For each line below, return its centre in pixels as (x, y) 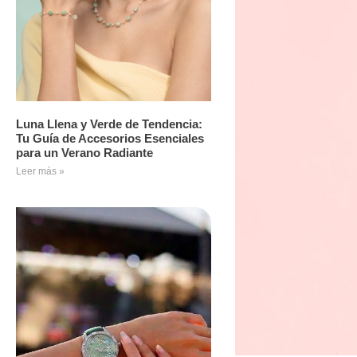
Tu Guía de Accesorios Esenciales (110, 138)
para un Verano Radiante (84, 152)
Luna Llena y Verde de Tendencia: (109, 124)
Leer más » (40, 171)
